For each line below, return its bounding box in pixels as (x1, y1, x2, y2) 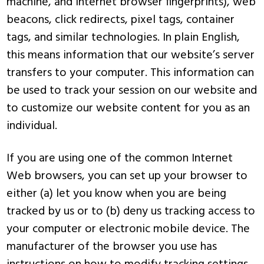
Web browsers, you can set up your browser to (6, 167, 248, 186)
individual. (6, 117, 58, 136)
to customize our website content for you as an (6, 99, 250, 118)
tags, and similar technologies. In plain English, (6, 28, 240, 47)
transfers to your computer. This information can (6, 64, 255, 82)
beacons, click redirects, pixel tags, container (6, 11, 235, 29)
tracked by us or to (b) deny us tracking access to (6, 202, 256, 221)
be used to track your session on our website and (6, 81, 258, 100)
